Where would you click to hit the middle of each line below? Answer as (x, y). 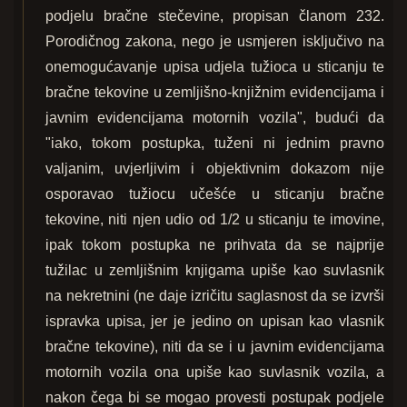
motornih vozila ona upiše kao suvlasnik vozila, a (215, 372)
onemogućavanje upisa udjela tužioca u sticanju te (215, 67)
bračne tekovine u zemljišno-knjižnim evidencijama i (215, 93)
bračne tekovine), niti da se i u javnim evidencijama (215, 347)
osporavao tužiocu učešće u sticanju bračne (215, 194)
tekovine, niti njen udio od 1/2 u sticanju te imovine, (215, 220)
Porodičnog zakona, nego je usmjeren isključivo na (215, 42)
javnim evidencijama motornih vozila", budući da (215, 118)
